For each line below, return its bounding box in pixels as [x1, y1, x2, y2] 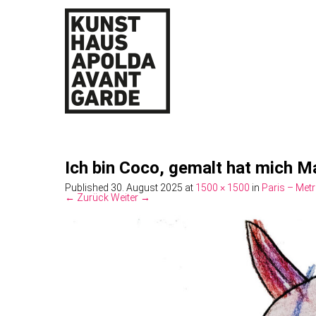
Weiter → [111, 191, 150, 203]
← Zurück [65, 191, 109, 203]
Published [65, 181, 111, 193]
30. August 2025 [111, 181, 183, 193]
